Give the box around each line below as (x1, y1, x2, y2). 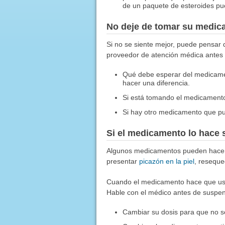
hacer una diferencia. (123, 78, 190, 87)
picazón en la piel (139, 157, 194, 165)
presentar (106, 157, 139, 165)
